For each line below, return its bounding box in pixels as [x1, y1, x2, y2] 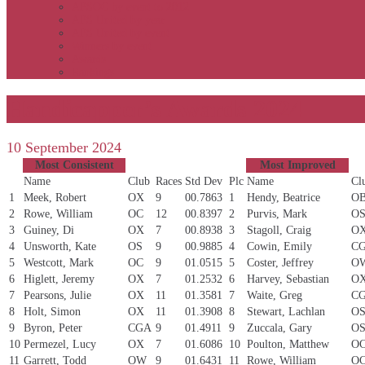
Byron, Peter [24, 322, 82, 335]
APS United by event [72, 27, 169, 39]
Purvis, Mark [247, 208, 307, 221]
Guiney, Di [24, 224, 74, 237]
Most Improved [259, 159, 336, 172]
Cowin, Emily [247, 240, 312, 253]
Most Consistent [34, 159, 114, 172]
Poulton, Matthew [247, 338, 329, 351]
